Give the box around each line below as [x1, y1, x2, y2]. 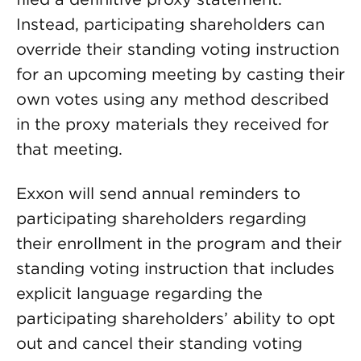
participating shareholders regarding [16, 209, 306, 228]
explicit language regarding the [16, 284, 263, 303]
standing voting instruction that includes [16, 259, 334, 278]
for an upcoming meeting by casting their [16, 64, 345, 84]
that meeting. [16, 139, 122, 159]
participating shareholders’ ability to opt [16, 309, 335, 328]
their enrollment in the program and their [16, 234, 342, 253]
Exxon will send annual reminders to [16, 184, 301, 203]
